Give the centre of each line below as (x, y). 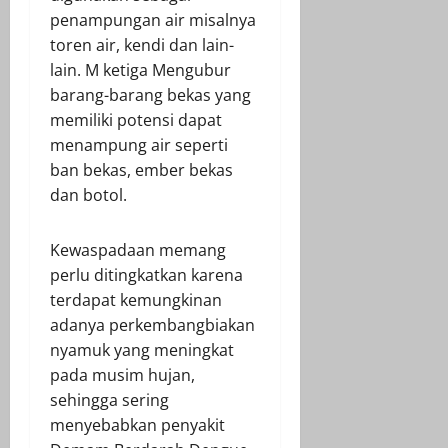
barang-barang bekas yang (150, 95)
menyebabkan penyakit (137, 425)
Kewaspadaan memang (138, 250)
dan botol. (88, 195)
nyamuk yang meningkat (142, 350)
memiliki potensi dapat (136, 120)
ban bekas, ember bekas (141, 170)
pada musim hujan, (122, 375)
